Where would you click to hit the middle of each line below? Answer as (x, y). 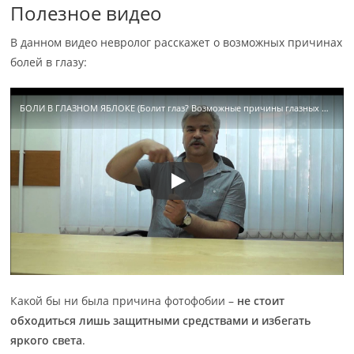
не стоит (261, 300)
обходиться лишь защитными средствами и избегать (161, 320)
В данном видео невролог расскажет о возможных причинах (177, 42)
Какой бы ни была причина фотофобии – (124, 300)
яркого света (47, 340)
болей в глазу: (49, 62)
